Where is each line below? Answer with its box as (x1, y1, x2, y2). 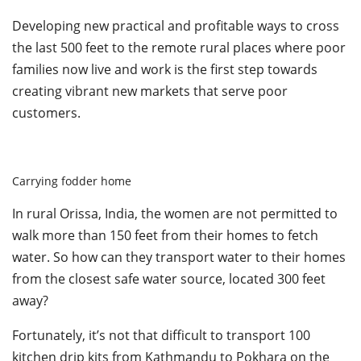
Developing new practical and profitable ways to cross (12, 17, 339, 35)
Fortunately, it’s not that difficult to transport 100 (12, 326, 310, 345)
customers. (12, 104, 81, 122)
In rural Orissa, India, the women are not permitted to (12, 205, 338, 223)
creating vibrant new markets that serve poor (12, 82, 288, 101)
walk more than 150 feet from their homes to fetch (12, 226, 318, 245)
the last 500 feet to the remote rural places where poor (12, 39, 346, 57)
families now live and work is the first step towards (12, 60, 317, 79)
